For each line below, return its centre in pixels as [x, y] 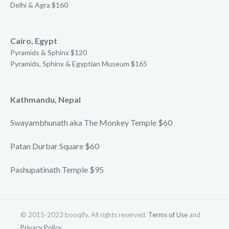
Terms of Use [168, 214]
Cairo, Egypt [34, 40]
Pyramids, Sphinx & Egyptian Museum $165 [79, 63]
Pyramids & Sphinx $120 [49, 52]
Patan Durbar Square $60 [55, 146]
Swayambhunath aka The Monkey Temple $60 [91, 123]
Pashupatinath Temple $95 [57, 169]
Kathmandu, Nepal [45, 99]
